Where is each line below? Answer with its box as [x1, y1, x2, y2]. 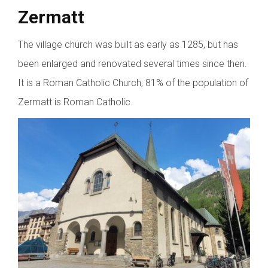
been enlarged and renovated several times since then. [18, 58, 247, 70]
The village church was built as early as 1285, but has [18, 39, 238, 51]
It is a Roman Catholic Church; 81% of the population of [18, 77, 248, 89]
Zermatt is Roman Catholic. [18, 96, 133, 108]
